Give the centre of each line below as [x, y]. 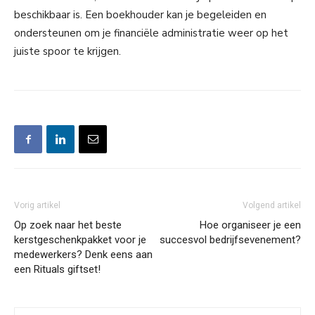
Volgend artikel [272, 205]
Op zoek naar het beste [68, 225]
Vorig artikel [37, 205]
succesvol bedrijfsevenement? [230, 239]
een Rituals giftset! [57, 269]
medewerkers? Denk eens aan [83, 254]
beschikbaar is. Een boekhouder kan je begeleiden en [140, 14]
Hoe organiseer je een [250, 225]
